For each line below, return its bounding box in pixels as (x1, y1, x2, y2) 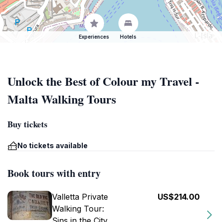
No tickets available (17, 141, 88, 150)
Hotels (120, 34, 136, 40)
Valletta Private (52, 192, 108, 202)
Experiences (79, 34, 109, 40)
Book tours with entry (7, 166, 101, 180)
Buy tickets (7, 118, 48, 130)
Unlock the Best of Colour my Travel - (7, 72, 199, 90)
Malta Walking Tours (7, 90, 116, 108)
